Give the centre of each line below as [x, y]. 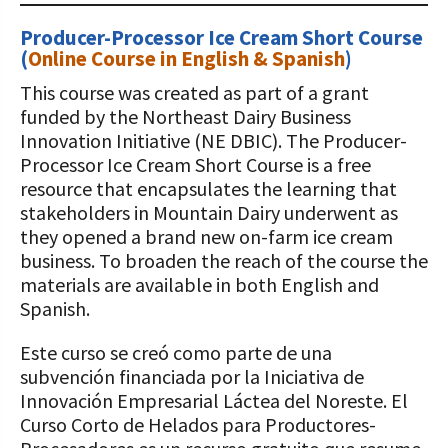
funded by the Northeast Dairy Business [185, 116]
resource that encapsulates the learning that [208, 188]
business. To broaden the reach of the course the [224, 260]
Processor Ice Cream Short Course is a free [195, 164]
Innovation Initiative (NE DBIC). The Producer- [213, 140]
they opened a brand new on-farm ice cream [206, 236]
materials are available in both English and [199, 284]
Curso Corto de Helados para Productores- [198, 424]
